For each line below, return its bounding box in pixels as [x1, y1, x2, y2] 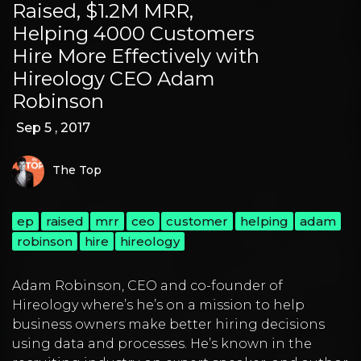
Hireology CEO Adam [12, 67, 215, 91]
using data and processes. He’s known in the [12, 336, 312, 352]
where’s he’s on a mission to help [78, 297, 305, 313]
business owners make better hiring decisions [12, 317, 325, 333]
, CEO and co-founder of [122, 278, 283, 294]
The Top [52, 162, 102, 177]
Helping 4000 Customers [12, 22, 255, 46]
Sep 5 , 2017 [16, 120, 90, 136]
